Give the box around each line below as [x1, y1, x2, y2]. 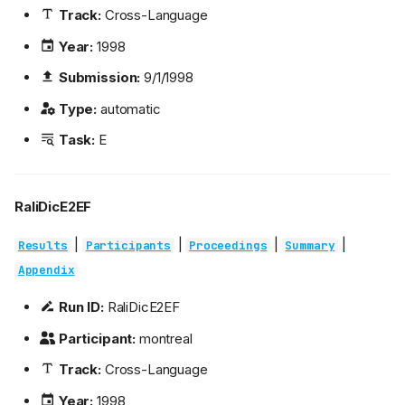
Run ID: [58, 298, 104, 316]
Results [17, 238, 68, 254]
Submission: [58, 69, 141, 87]
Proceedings [189, 238, 268, 254]
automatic [97, 99, 161, 118]
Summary [285, 238, 335, 254]
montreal [136, 329, 193, 347]
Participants [85, 238, 171, 254]
